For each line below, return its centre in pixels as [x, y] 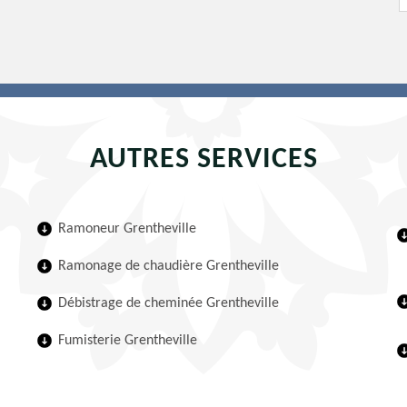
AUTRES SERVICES [203, 160]
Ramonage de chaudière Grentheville [169, 266]
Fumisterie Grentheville [128, 341]
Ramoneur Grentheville [128, 229]
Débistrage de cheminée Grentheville [169, 303]
